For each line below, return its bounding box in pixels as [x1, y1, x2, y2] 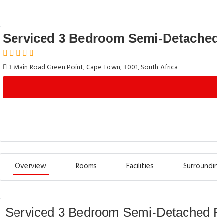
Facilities [126, 160, 154, 172]
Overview [15, 160, 46, 172]
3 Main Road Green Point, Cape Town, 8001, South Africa [7, 62, 178, 73]
